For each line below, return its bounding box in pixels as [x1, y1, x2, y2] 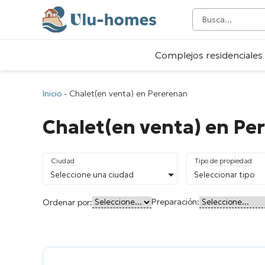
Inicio [43, 88, 62, 99]
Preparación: [151, 196, 199, 208]
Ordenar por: [43, 196, 92, 208]
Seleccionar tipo [194, 170, 255, 180]
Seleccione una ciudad [50, 170, 134, 180]
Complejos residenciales [155, 49, 263, 62]
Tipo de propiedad [195, 156, 252, 166]
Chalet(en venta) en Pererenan [69, 88, 188, 99]
